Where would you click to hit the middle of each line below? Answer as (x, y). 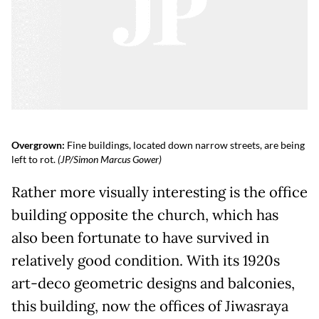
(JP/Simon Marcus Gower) (110, 159)
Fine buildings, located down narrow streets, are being (186, 145)
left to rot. (35, 159)
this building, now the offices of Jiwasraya (150, 306)
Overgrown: (39, 145)
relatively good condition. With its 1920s (146, 260)
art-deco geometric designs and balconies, (153, 283)
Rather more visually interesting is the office (159, 192)
